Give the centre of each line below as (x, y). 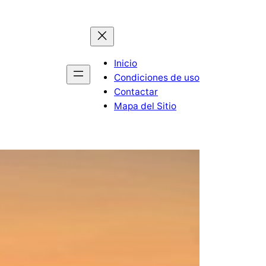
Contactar (136, 91)
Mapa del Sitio (145, 106)
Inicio (126, 63)
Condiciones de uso (157, 77)
